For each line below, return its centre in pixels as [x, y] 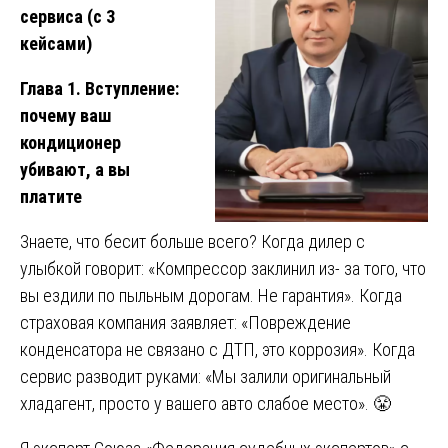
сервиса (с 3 [67, 16]
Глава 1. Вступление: [99, 88]
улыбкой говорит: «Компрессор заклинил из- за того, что [223, 268]
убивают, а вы [75, 169]
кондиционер [70, 142]
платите [51, 196]
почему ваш [66, 115]
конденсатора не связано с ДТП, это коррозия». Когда [217, 349]
